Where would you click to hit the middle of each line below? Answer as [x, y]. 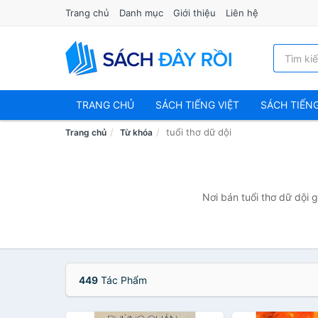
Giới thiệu [194, 13]
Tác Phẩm [122, 280]
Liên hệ [242, 13]
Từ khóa [136, 132]
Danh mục [141, 13]
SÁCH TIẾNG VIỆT [197, 105]
